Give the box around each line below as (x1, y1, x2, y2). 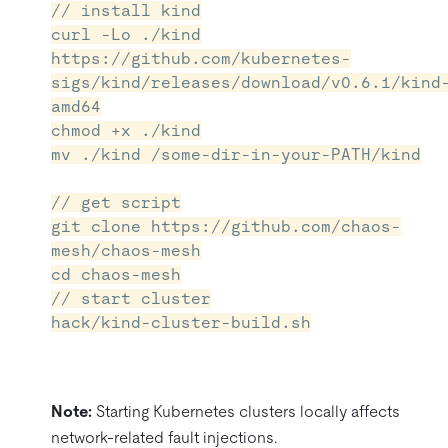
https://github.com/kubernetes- (51, 48, 351, 68)
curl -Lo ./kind (51, 24, 201, 44)
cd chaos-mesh (51, 264, 181, 284)
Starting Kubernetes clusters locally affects (92, 401, 400, 421)
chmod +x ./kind (51, 120, 201, 140)
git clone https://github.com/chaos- (51, 216, 401, 236)
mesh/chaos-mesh (51, 240, 201, 260)
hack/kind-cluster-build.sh (51, 312, 311, 332)
